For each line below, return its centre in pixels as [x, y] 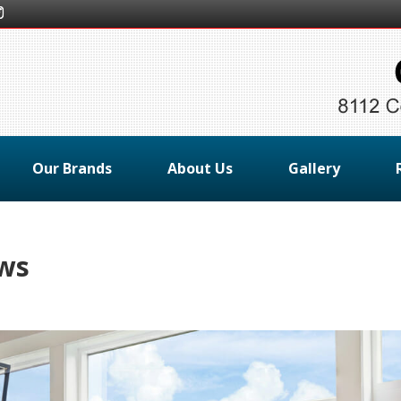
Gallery [314, 168]
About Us [200, 168]
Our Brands [72, 168]
